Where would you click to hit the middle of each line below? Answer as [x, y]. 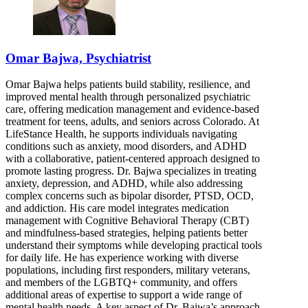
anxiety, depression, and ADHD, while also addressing [124, 184]
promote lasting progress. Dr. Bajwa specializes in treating [131, 171]
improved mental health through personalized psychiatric [128, 97]
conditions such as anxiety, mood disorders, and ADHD [126, 146]
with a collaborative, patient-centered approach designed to [133, 159]
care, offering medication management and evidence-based [132, 109]
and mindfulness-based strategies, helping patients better [126, 233]
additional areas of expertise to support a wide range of [124, 295]
